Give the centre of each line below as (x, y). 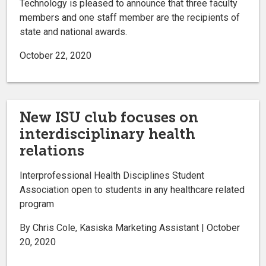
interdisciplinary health (107, 134)
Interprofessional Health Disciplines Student (112, 175)
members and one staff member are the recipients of (130, 17)
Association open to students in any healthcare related (132, 189)
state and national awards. (75, 31)
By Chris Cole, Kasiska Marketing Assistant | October (130, 227)
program (37, 204)
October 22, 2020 (56, 55)
